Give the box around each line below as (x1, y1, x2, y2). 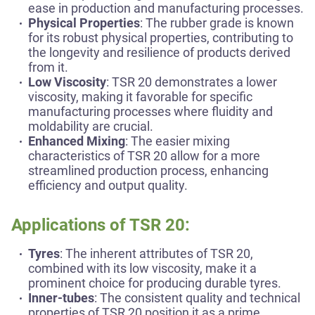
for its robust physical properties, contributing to (28, 30, 293, 45)
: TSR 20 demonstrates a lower (106, 75, 277, 89)
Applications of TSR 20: (11, 215, 190, 235)
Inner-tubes (28, 290, 94, 305)
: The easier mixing (125, 134, 230, 148)
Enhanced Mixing (28, 134, 125, 148)
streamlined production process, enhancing (28, 163, 269, 178)
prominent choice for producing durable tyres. (28, 276, 281, 290)
